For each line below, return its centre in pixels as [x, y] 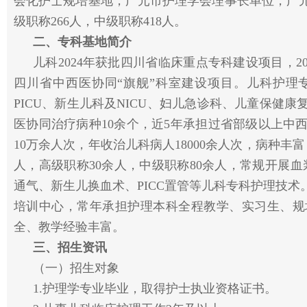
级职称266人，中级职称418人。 [100, 21]
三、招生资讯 [70, 247]
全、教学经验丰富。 [69, 227]
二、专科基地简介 [82, 42]
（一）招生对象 [76, 268]
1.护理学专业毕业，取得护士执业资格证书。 [155, 288]
